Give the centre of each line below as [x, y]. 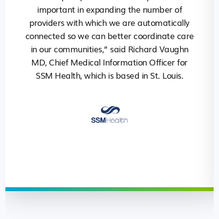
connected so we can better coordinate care [109, 36]
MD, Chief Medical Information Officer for [109, 62]
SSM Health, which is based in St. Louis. [110, 75]
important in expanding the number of [110, 9]
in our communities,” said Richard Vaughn [109, 49]
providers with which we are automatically [109, 22]
